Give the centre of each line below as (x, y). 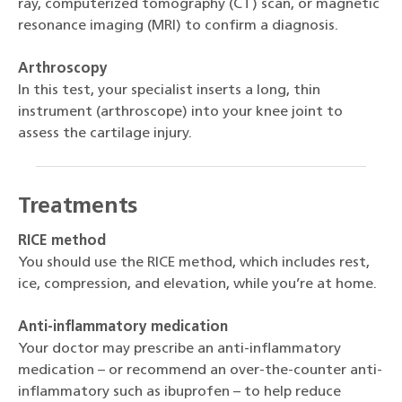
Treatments (78, 206)
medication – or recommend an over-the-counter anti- (200, 370)
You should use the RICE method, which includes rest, (194, 262)
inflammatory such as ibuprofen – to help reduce (179, 392)
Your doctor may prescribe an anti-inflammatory (179, 349)
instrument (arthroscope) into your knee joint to (180, 112)
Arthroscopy (63, 69)
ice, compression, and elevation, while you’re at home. (197, 284)
